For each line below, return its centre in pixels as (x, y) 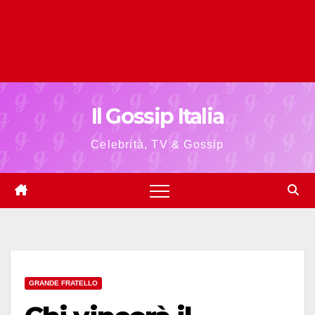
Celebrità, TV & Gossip (157, 144)
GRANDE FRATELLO (63, 283)
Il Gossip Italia (157, 116)
